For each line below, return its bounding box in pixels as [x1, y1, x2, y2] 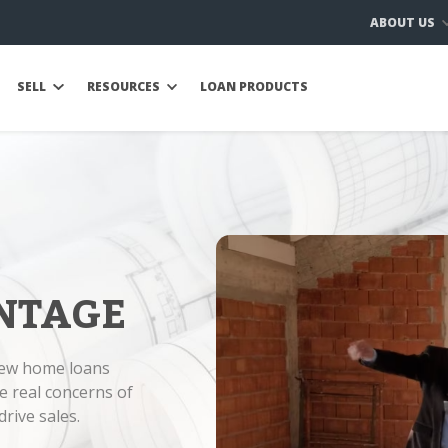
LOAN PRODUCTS [200, 78, 308, 95]
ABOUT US [369, 13, 438, 31]
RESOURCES [86, 78, 163, 95]
